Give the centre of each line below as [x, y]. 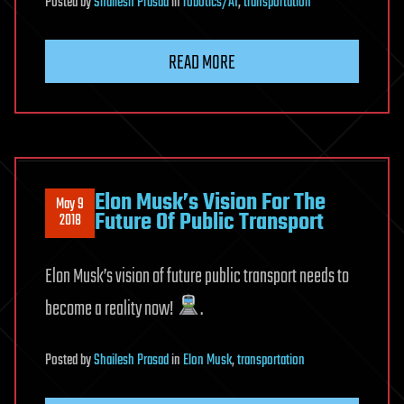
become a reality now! [110, 310]
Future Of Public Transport [209, 223]
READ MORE [202, 63]
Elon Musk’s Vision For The [210, 203]
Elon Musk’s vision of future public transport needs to [197, 276]
